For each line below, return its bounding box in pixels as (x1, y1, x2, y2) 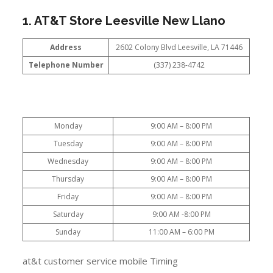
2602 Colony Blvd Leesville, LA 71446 (116, 42, 243, 52)
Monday (54, 120, 82, 131)
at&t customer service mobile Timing (23, 255, 179, 267)
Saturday (52, 208, 83, 219)
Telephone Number (28, 60, 104, 70)
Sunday (55, 226, 81, 237)
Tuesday (53, 138, 83, 149)
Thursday (52, 173, 85, 184)
